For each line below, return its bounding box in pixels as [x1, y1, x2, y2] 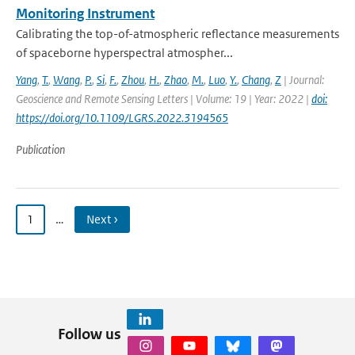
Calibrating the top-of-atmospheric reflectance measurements [16, 26, 339, 41]
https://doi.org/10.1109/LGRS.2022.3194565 [16, 110, 228, 125]
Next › [86, 212, 118, 227]
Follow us [57, 324, 121, 343]
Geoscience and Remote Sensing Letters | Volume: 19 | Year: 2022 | [16, 91, 311, 106]
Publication [16, 142, 65, 157]
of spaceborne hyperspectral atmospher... [16, 45, 233, 60]
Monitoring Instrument [16, 5, 155, 22]
